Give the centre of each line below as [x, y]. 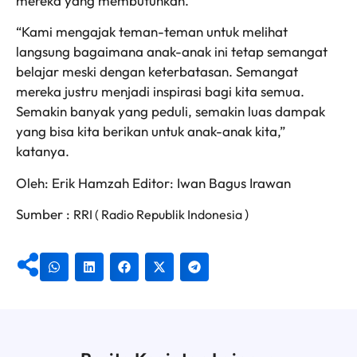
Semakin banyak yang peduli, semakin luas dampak [171, 112]
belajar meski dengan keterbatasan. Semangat [157, 72]
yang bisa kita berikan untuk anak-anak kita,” [151, 131]
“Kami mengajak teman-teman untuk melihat [152, 32]
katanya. [43, 151]
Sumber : [45, 214]
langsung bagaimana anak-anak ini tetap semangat [172, 52]
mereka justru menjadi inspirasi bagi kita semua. [160, 92]
